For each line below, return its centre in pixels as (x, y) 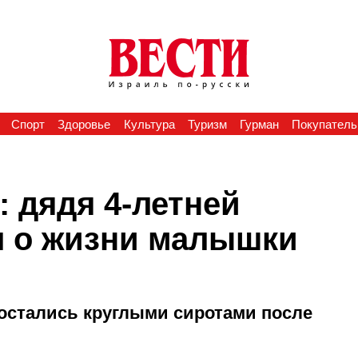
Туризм (207, 124)
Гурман (260, 124)
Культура (149, 124)
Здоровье (84, 124)
